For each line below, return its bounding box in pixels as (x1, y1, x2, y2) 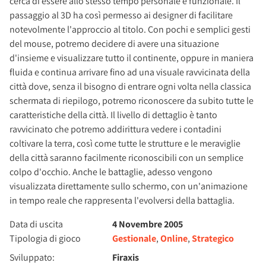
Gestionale (112, 232, 157, 245)
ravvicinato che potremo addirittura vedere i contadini (9, 123, 221, 135)
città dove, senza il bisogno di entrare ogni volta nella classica (9, 80, 251, 93)
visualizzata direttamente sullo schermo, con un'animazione (9, 180, 248, 192)
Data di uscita (9, 218, 63, 230)
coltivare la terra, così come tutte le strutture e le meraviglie (9, 137, 240, 150)
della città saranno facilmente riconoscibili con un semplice (9, 151, 243, 164)
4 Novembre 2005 (112, 218, 183, 230)
